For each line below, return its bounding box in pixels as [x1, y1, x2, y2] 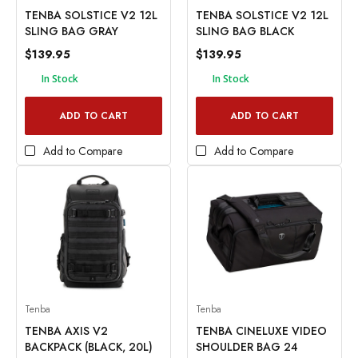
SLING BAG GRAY [25, 22, 118, 39]
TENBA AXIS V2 [25, 322, 108, 339]
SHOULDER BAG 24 [196, 338, 298, 355]
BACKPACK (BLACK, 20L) [25, 338, 153, 355]
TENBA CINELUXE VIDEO [196, 322, 327, 339]
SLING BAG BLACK [196, 22, 294, 39]
